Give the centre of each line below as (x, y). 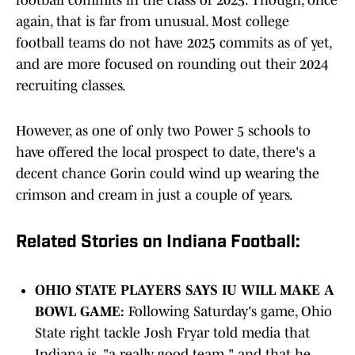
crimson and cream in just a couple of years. (156, 195)
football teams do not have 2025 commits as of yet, (174, 43)
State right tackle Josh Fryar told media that (172, 333)
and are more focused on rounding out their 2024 (172, 65)
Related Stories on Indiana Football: (158, 243)
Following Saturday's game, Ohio (230, 312)
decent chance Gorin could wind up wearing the (168, 174)
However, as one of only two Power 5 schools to (163, 131)
